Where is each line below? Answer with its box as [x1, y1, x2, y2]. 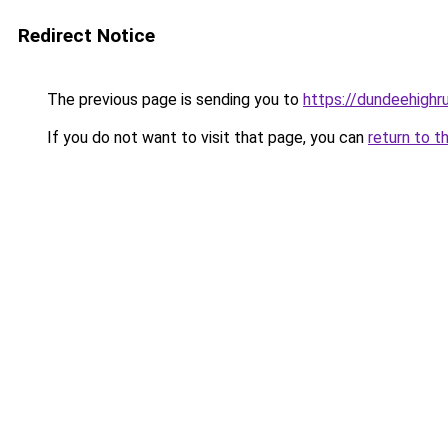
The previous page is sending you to [43, 90, 303, 109]
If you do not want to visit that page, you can [43, 128, 368, 147]
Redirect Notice [18, 24, 155, 47]
